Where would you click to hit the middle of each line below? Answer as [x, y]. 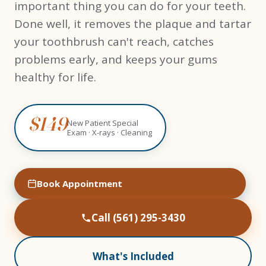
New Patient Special [103, 123]
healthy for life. [55, 77]
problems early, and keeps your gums [116, 59]
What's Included [133, 256]
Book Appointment [80, 183]
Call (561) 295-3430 [138, 218]
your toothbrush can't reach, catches [114, 42]
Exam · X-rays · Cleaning [110, 132]
